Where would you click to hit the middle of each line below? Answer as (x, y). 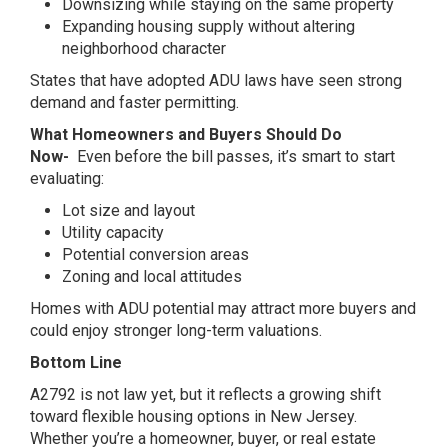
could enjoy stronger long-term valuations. (176, 330)
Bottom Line (76, 362)
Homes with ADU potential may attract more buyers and (223, 308)
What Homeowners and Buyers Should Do (186, 134)
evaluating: (67, 178)
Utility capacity (113, 232)
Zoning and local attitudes (152, 276)
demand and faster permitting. (134, 102)
